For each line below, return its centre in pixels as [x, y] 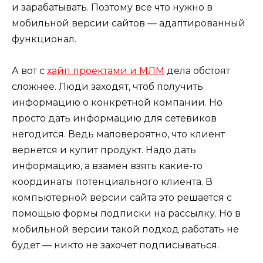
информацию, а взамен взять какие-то [107, 166]
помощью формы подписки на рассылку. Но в [126, 214]
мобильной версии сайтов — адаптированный [129, 23]
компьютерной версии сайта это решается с [122, 198]
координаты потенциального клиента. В [112, 182]
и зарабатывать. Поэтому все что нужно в [112, 8]
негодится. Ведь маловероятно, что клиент [118, 134]
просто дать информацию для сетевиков [114, 119]
